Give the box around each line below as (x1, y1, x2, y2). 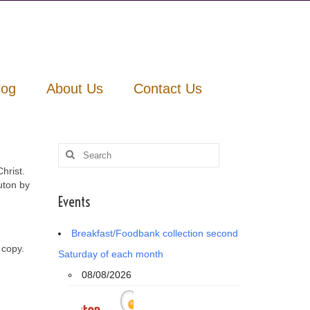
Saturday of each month (57, 248, 163, 259)
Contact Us (133, 80, 202, 96)
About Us (46, 80, 103, 96)
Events (57, 192, 90, 210)
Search (57, 143, 90, 155)
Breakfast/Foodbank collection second (71, 227, 238, 239)
